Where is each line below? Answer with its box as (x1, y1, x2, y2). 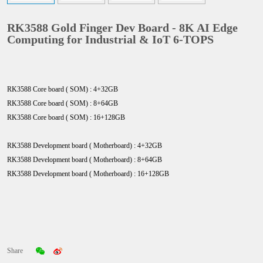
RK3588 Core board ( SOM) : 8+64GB (7, 99, 118, 107)
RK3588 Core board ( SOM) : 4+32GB (7, 85, 118, 93)
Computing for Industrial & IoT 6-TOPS (7, 33, 214, 46)
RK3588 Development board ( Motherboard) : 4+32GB (7, 141, 162, 150)
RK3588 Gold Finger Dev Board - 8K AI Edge (7, 21, 238, 34)
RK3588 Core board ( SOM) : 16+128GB (7, 113, 125, 122)
